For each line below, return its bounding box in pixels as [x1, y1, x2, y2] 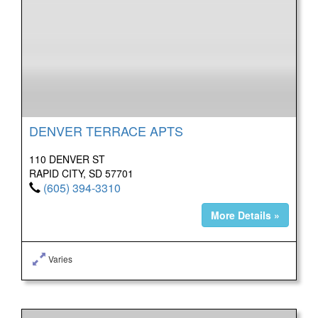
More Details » [211, 207, 280, 222]
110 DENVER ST [29, 151, 105, 166]
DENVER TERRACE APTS [29, 121, 183, 140]
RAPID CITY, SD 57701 [29, 165, 133, 180]
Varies [48, 252, 72, 265]
